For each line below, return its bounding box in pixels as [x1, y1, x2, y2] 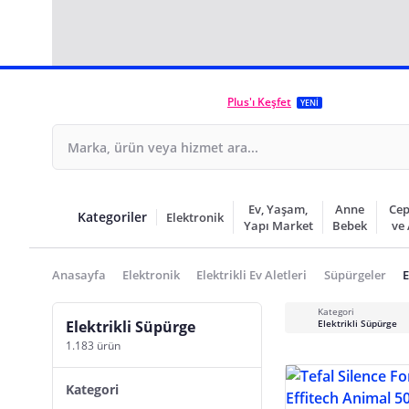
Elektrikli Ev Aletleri [196, 267, 308, 283]
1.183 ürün [66, 338, 121, 353]
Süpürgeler [323, 267, 386, 283]
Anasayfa [52, 267, 106, 283]
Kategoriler [78, 208, 147, 225]
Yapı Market [243, 217, 313, 234]
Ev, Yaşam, [248, 201, 309, 217]
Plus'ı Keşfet [227, 94, 291, 110]
